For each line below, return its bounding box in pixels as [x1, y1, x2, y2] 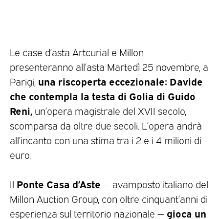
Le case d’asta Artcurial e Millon [10, 45, 144, 58]
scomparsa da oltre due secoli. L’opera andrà [10, 118, 202, 131]
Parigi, [10, 74, 38, 88]
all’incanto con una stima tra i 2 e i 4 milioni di [10, 133, 201, 146]
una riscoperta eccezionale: [38, 74, 167, 88]
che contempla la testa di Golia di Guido [10, 88, 196, 102]
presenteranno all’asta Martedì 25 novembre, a [10, 60, 208, 73]
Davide [170, 74, 203, 88]
